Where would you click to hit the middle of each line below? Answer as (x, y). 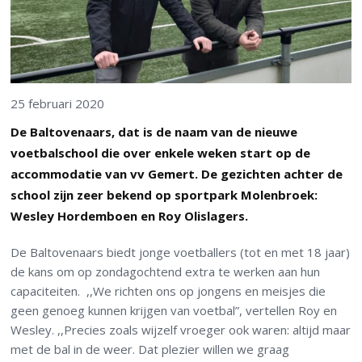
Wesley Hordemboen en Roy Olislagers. (130, 216)
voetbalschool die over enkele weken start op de (161, 153)
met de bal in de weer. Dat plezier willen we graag (150, 349)
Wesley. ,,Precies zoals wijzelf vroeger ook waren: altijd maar (181, 330)
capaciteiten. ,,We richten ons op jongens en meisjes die (168, 291)
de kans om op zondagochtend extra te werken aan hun (166, 272)
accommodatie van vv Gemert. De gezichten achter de (177, 174)
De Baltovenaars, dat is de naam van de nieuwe (154, 132)
